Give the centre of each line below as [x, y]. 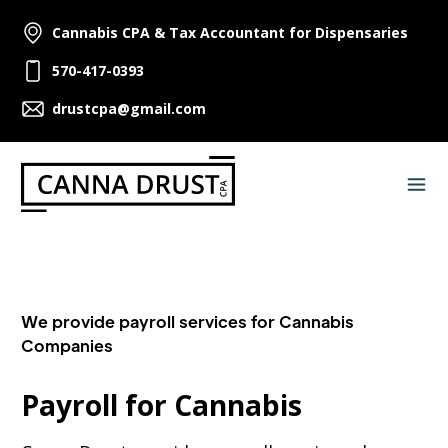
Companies [67, 345]
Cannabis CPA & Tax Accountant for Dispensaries [230, 32]
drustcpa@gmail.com [129, 108]
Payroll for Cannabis [161, 405]
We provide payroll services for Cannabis [187, 321]
